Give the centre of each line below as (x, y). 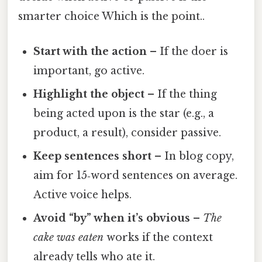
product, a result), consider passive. (127, 132)
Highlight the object (89, 94)
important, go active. (89, 70)
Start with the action (90, 51)
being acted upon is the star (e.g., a (124, 113)
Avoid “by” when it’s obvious (112, 218)
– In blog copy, (193, 156)
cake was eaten (69, 237)
